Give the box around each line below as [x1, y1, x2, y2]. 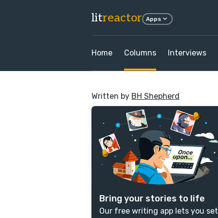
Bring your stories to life [99, 193, 205, 204]
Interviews [168, 48, 206, 57]
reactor [103, 10, 142, 25]
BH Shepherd [131, 91, 180, 101]
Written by [91, 91, 131, 101]
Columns [124, 48, 156, 57]
